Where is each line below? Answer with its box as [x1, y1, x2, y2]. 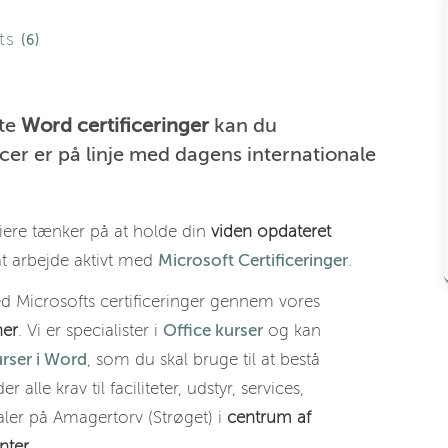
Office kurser [163, 321, 263, 340]
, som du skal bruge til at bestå [87, 350, 320, 369]
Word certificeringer [21, 114, 209, 137]
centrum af [227, 408, 311, 427]
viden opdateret [211, 222, 331, 241]
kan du [209, 114, 277, 137]
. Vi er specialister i [18, 321, 163, 340]
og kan [263, 321, 321, 340]
